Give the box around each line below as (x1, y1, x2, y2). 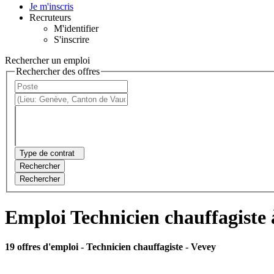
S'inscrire (54, 34, 89, 45)
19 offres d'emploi (5, 242, 81, 253)
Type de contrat (20, 149, 75, 158)
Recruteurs (29, 12, 71, 23)
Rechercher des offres (16, 65, 100, 76)
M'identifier (54, 23, 98, 34)
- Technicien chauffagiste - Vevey (81, 242, 216, 253)
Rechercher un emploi (5, 54, 90, 65)
